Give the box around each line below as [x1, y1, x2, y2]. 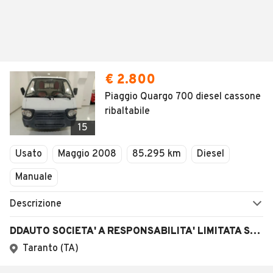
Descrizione [10, 198, 62, 210]
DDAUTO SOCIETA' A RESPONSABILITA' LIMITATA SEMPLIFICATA [250, 225, 260, 238]
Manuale [15, 171, 52, 183]
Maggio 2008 [58, 148, 116, 160]
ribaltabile [105, 105, 150, 118]
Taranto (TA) [23, 243, 79, 255]
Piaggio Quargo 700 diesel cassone [105, 91, 261, 103]
